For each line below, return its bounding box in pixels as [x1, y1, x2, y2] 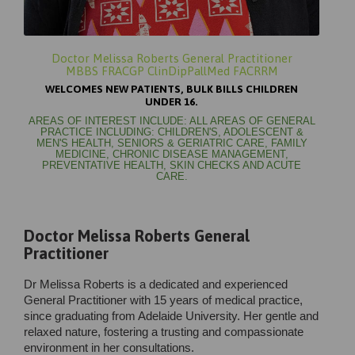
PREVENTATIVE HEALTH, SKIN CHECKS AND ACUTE [42, 159, 301, 171]
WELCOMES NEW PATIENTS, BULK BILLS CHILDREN [45, 82, 298, 95]
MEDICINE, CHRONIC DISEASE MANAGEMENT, [55, 148, 288, 160]
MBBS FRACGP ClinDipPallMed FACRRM [65, 63, 278, 78]
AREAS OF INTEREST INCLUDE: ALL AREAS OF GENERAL [28, 115, 315, 127]
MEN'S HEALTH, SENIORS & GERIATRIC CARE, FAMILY [36, 137, 307, 149]
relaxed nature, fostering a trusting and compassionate [24, 324, 303, 338]
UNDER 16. [145, 94, 198, 108]
